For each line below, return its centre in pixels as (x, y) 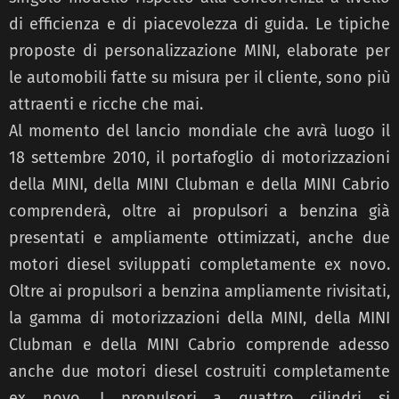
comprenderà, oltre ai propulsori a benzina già (199, 212)
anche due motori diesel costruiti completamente (199, 372)
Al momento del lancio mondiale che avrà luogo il (199, 131)
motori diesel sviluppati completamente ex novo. (199, 265)
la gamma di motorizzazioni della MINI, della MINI (199, 318)
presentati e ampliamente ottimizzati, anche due (199, 238)
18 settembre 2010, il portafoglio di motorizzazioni (199, 158)
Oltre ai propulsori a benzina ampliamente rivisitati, (199, 292)
